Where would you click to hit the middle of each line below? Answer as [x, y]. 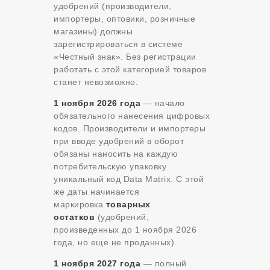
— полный [164, 264]
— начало [163, 103]
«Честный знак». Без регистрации [125, 57]
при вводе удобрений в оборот [119, 141]
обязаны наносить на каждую [116, 154]
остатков [74, 217]
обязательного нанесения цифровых [132, 116]
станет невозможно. [96, 82]
